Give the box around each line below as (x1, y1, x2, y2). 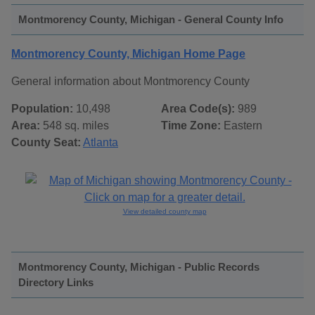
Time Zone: (161, 120, 221, 132)
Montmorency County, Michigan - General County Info (18, 13, 283, 26)
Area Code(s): (161, 103, 235, 115)
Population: (11, 103, 73, 115)
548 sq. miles (40, 120, 109, 132)
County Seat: (11, 136, 81, 149)
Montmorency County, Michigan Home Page (11, 48, 245, 60)
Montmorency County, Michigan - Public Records (18, 261, 259, 274)
